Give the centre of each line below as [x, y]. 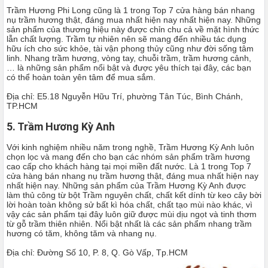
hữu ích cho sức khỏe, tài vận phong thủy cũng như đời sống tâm [130, 48]
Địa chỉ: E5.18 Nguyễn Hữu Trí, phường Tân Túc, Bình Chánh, [125, 96]
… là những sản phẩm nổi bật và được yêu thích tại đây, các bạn [129, 68]
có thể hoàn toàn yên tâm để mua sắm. [81, 77]
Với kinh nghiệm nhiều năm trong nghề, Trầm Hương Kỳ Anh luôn [130, 147]
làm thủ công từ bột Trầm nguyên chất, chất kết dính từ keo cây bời [134, 195]
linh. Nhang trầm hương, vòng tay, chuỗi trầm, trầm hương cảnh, [129, 58]
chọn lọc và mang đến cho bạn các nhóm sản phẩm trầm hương [128, 157]
